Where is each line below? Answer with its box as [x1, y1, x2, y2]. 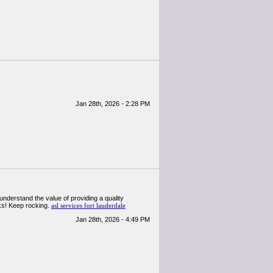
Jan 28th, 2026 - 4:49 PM [76, 216, 150, 223]
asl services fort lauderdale [51, 202, 126, 209]
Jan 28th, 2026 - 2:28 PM [76, 100, 150, 107]
